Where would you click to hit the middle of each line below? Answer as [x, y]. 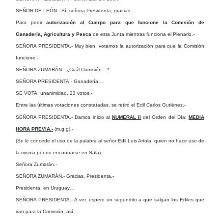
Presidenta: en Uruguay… [45, 188]
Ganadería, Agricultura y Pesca [54, 34]
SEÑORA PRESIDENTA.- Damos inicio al [64, 117]
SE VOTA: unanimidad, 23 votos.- [54, 93]
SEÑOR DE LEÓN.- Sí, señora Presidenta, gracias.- [74, 10]
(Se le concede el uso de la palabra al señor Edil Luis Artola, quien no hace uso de [110, 140]
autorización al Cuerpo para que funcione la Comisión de [125, 22]
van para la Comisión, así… [47, 211]
